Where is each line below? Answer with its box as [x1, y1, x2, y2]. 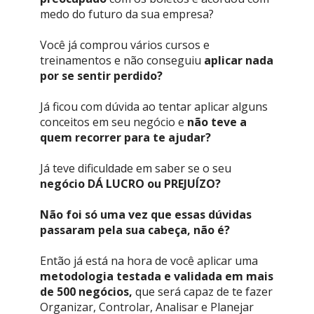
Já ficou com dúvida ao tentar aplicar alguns [39, 98, 268, 114]
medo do [39, 6, 88, 22]
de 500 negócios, [39, 283, 132, 299]
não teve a [186, 114, 247, 130]
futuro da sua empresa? [88, 6, 214, 22]
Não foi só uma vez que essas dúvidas [39, 206, 252, 222]
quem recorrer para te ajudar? [39, 129, 211, 145]
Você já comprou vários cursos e [39, 36, 210, 53]
